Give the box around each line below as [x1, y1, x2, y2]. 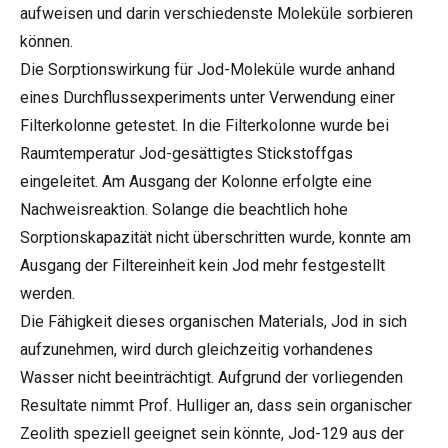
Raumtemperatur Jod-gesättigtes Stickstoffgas [20, 144, 353, 163]
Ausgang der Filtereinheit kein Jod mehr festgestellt [20, 256, 385, 275]
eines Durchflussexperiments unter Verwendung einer [20, 88, 395, 107]
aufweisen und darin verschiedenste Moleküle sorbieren [20, 4, 413, 23]
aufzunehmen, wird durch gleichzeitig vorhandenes [20, 340, 373, 359]
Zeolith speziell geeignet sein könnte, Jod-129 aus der [20, 424, 404, 443]
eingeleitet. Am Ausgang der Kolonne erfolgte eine [20, 172, 372, 191]
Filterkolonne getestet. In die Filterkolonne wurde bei [20, 116, 389, 135]
